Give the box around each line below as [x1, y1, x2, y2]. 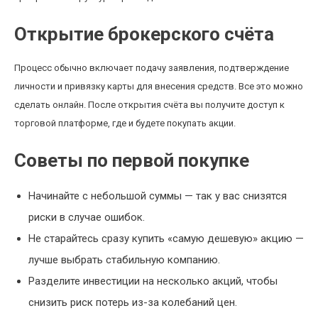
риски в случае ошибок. [28, 211, 145, 224]
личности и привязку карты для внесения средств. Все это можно [14, 81, 303, 92]
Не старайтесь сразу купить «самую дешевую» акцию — [28, 232, 304, 245]
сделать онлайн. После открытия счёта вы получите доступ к [14, 99, 285, 110]
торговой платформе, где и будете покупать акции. [14, 118, 236, 128]
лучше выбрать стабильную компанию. [28, 253, 220, 266]
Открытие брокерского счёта [14, 23, 274, 45]
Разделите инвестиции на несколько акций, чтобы [28, 275, 278, 287]
